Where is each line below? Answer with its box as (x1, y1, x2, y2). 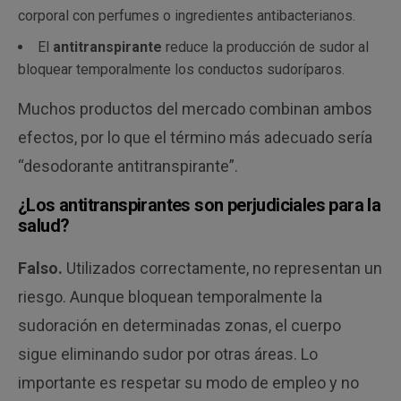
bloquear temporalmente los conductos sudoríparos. (18, 61, 345, 79)
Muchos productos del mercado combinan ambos (18, 99, 373, 119)
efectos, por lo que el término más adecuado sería (18, 128, 373, 148)
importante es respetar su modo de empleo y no (18, 373, 360, 393)
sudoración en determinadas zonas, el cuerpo (18, 316, 342, 336)
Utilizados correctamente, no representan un (63, 259, 383, 278)
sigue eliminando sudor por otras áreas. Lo (18, 345, 319, 364)
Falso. (18, 259, 63, 278)
